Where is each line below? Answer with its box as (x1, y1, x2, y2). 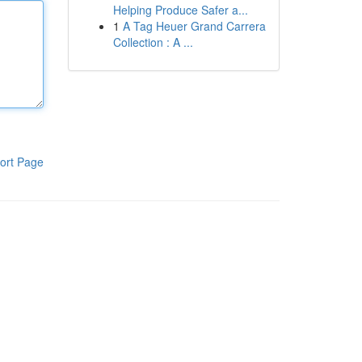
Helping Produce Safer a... (112, 2, 248, 18)
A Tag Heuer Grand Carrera (122, 18, 266, 34)
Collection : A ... (112, 34, 193, 50)
